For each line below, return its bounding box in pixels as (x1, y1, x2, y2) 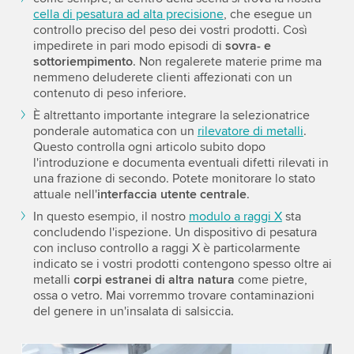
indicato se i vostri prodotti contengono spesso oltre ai (32, 256, 332, 273)
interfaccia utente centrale (96, 186, 247, 203)
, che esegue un (223, 6, 312, 23)
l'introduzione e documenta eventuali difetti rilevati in (32, 155, 329, 171)
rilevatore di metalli (197, 123, 303, 140)
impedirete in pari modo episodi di (32, 38, 225, 55)
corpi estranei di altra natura (73, 272, 235, 288)
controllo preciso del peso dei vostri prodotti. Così (32, 22, 307, 39)
